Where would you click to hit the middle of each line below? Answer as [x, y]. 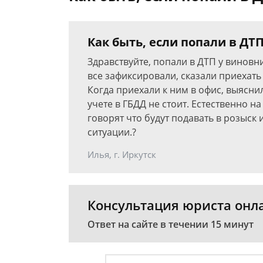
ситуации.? [112, 132]
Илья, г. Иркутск [122, 154]
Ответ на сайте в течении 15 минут [171, 224]
